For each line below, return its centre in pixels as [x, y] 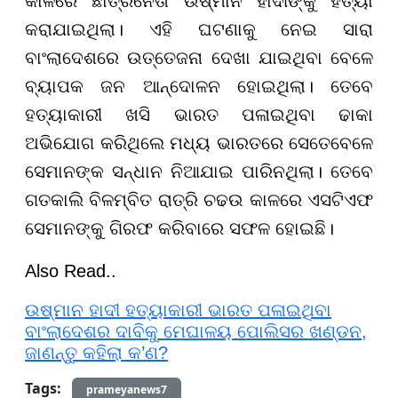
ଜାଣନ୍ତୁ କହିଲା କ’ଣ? [96, 352]
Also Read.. [71, 271]
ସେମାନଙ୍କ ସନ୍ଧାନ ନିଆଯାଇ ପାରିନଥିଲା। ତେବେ [199, 171]
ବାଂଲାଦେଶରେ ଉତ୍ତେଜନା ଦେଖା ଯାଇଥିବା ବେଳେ [199, 57]
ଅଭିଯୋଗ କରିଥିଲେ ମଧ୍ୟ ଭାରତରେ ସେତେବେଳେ [199, 143]
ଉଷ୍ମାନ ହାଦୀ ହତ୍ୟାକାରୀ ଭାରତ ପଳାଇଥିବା [178, 310]
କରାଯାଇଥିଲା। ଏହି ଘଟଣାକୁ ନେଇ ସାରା [199, 29]
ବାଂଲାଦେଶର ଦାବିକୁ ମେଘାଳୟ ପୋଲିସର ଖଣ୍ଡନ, [196, 331]
